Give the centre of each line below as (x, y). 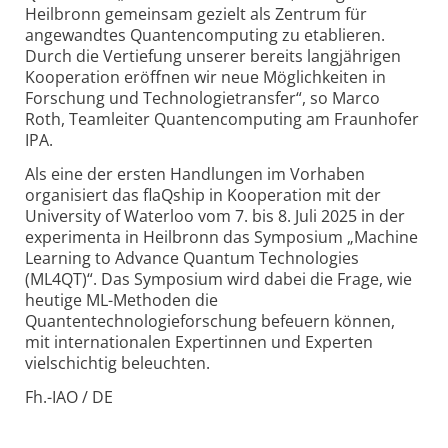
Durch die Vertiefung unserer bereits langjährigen (213, 56)
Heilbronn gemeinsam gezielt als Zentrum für (196, 14)
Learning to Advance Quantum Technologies (192, 258)
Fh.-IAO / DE (69, 397)
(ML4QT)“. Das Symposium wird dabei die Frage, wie (218, 279)
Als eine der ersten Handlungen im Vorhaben (195, 174)
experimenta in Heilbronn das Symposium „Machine (221, 237)
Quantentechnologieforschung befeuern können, (210, 321)
